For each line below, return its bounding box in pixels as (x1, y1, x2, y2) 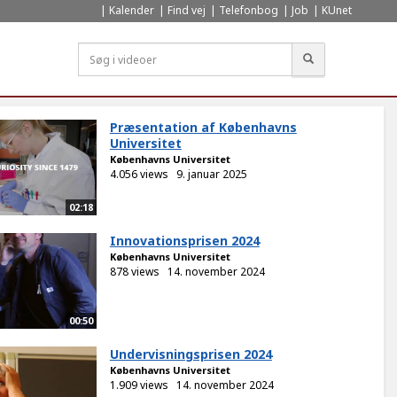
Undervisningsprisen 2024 (109, 346, 272, 363)
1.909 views (109, 378, 168, 393)
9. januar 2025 (175, 167, 247, 182)
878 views (109, 264, 160, 280)
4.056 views (109, 167, 168, 182)
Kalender (109, 3, 154, 18)
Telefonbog (219, 3, 278, 18)
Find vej (167, 3, 206, 18)
